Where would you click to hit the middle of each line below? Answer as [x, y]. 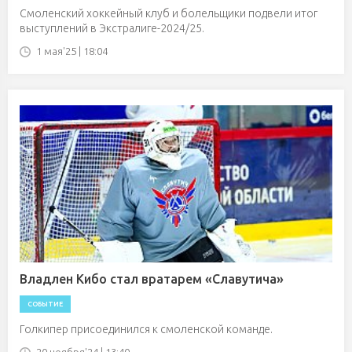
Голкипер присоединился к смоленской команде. [146, 329]
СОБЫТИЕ [45, 304]
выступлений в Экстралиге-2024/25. [112, 28]
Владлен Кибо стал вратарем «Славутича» [152, 279]
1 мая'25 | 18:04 [72, 51]
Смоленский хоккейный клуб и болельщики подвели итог [169, 13]
